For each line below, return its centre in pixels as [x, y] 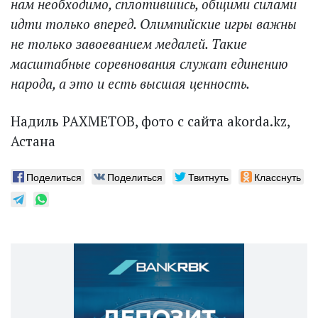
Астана [33, 141]
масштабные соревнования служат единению [149, 63]
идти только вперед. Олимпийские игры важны [154, 23]
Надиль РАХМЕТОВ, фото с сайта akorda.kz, [150, 121]
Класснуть [278, 176]
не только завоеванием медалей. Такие [129, 43]
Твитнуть [208, 176]
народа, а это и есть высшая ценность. [130, 83]
